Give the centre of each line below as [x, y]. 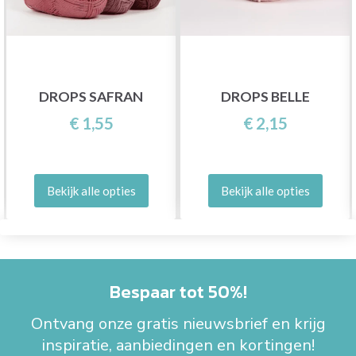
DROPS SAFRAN [91, 97]
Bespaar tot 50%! [178, 292]
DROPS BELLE [265, 97]
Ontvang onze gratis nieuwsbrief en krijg [178, 323]
